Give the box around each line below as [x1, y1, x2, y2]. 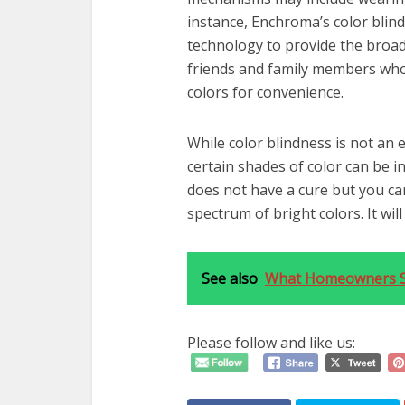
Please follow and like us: [187, 332, 355, 353]
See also [202, 268, 258, 288]
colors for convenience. [187, 81, 344, 102]
